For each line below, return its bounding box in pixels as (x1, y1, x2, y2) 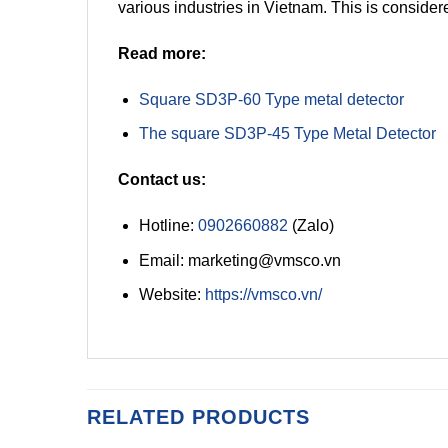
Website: (138, 286, 205, 304)
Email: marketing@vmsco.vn (138, 251, 341, 269)
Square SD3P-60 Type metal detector (138, 90, 404, 108)
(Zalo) (287, 216, 334, 234)
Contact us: (118, 171, 206, 189)
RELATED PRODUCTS (87, 405, 310, 428)
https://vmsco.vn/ (204, 286, 322, 304)
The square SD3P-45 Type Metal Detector (138, 125, 436, 143)
